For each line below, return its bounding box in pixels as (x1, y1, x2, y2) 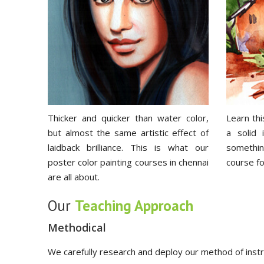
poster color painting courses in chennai (48, 156, 209, 168)
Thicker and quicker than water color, (48, 111, 209, 124)
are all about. (48, 170, 100, 183)
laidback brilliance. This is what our (48, 141, 209, 153)
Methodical (48, 220, 106, 235)
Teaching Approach (75, 196, 193, 215)
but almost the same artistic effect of (48, 126, 209, 138)
